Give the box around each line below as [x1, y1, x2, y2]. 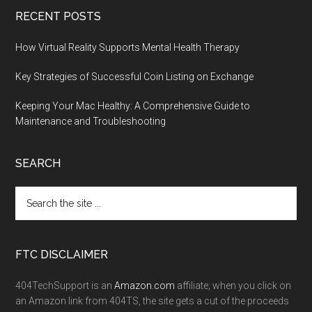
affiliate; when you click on [175, 280, 292, 292]
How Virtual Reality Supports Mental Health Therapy [15, 42, 240, 54]
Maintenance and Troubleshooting [15, 116, 166, 127]
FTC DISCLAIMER [15, 248, 109, 262]
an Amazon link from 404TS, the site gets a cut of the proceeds [15, 295, 290, 307]
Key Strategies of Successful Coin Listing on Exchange [15, 71, 254, 83]
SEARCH [15, 157, 61, 171]
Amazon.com [114, 280, 175, 292]
